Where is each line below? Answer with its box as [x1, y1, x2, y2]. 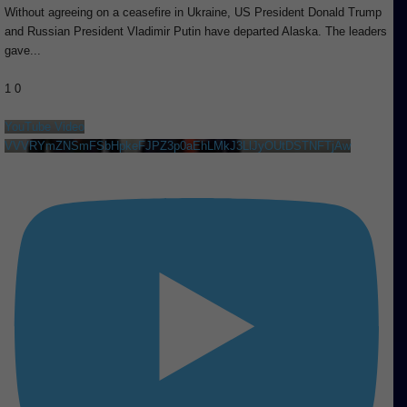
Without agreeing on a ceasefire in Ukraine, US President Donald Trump [5, 5, 382, 19]
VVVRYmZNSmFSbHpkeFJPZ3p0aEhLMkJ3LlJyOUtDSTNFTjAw [5, 139, 351, 153]
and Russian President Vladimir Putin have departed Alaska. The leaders [5, 25, 387, 38]
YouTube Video [5, 120, 84, 134]
